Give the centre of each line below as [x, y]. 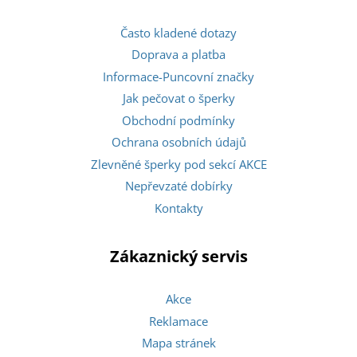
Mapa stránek [178, 343]
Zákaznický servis [178, 257]
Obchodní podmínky [178, 120]
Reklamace [178, 321]
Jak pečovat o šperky [178, 98]
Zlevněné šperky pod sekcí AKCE [178, 164]
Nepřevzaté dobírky [178, 186]
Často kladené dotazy [178, 32]
